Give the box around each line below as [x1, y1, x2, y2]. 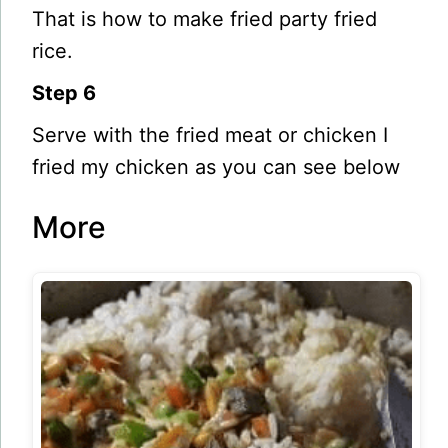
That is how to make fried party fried [32, 6, 378, 31]
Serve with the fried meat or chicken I [32, 122, 389, 147]
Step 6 [32, 80, 97, 105]
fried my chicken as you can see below [32, 154, 401, 179]
